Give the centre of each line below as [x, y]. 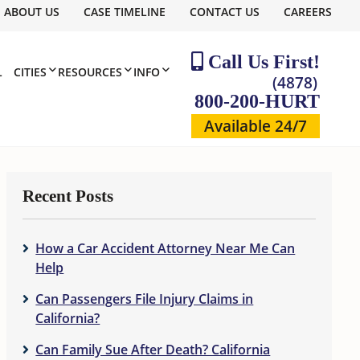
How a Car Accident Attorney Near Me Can [166, 248]
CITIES [30, 72]
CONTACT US [225, 12]
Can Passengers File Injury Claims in [145, 299]
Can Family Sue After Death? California [153, 350]
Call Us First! [262, 62]
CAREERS [308, 12]
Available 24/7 [256, 126]
